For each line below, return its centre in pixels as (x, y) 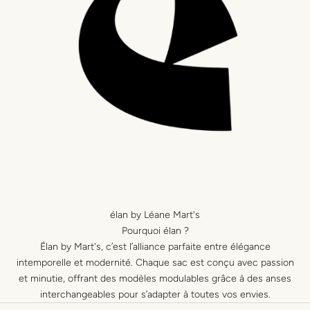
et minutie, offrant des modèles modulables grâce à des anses (155, 279)
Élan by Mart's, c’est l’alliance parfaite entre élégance (155, 247)
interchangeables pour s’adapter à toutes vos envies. (155, 295)
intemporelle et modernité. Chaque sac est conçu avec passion (155, 263)
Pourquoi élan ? (155, 231)
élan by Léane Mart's (155, 215)
